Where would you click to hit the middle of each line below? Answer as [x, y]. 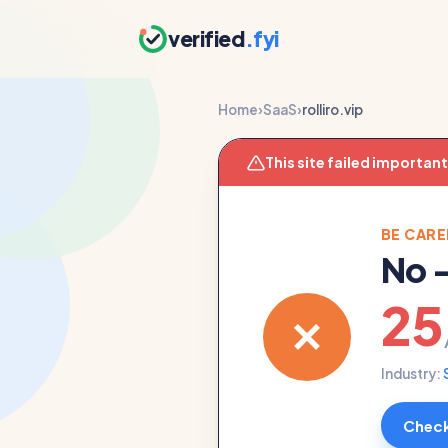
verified [206, 38]
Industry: [412, 373]
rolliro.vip [332, 109]
